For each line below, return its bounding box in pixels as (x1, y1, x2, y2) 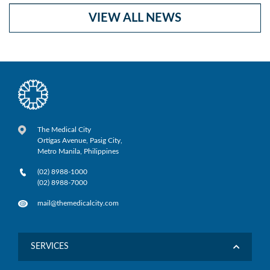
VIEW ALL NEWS (89, 12, 181, 25)
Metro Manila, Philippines (37, 148, 119, 155)
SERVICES (31, 242, 69, 251)
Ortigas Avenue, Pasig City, (37, 137, 123, 145)
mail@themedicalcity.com (37, 199, 119, 207)
